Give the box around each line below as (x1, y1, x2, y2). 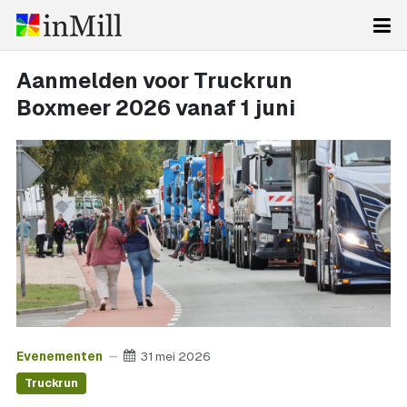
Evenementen (16, 347, 103, 364)
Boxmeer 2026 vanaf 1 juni (16, 94, 295, 122)
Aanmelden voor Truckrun (16, 66, 293, 94)
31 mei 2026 (141, 347, 211, 364)
